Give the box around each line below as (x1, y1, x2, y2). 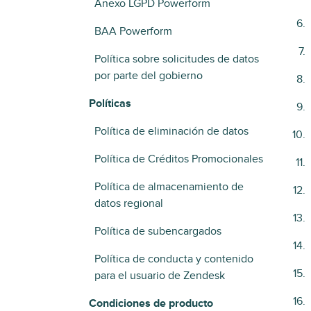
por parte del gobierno (94, 69, 203, 83)
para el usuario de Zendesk (94, 269, 225, 283)
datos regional (94, 196, 163, 210)
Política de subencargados (94, 224, 221, 238)
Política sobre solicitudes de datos (94, 52, 259, 66)
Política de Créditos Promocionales (94, 152, 263, 166)
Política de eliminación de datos (94, 124, 249, 138)
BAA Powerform (94, 24, 172, 38)
